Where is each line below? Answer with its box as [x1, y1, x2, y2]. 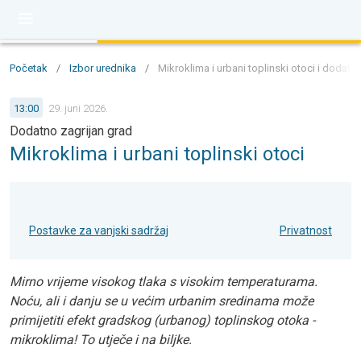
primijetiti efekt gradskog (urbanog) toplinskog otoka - [10, 313, 315, 328]
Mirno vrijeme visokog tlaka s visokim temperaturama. [10, 274, 317, 289]
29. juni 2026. [48, 102, 108, 114]
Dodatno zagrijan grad [10, 123, 132, 139]
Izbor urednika [69, 62, 136, 74]
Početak [10, 62, 48, 74]
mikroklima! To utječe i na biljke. [10, 332, 192, 347]
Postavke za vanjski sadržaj [29, 224, 168, 237]
